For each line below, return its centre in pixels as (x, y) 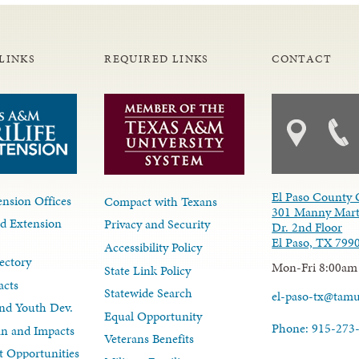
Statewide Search (149, 293)
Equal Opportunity (153, 316)
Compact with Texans (161, 201)
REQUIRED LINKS (157, 58)
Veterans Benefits (149, 339)
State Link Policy (148, 270)
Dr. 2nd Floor (307, 227)
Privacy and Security (157, 224)
